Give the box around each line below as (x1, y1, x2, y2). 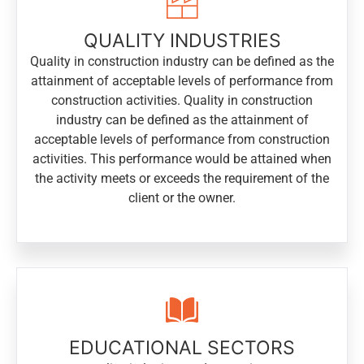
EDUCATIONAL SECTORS (69, 336, 295, 360)
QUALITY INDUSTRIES (83, 29, 281, 53)
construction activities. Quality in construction (51, 93, 313, 109)
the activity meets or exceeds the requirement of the (35, 171, 329, 187)
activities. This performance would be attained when (32, 151, 331, 167)
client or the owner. (128, 190, 236, 206)
